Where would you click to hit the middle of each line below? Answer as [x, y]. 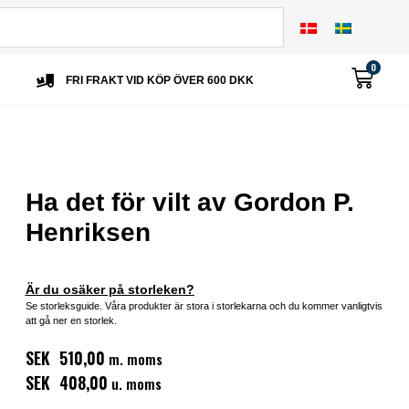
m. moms [133, 359]
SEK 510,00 [65, 358]
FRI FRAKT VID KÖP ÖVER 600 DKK [160, 80]
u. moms [134, 384]
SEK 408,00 [66, 383]
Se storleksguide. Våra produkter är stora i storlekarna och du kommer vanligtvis [204, 306]
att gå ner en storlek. [71, 320]
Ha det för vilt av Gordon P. [189, 202]
